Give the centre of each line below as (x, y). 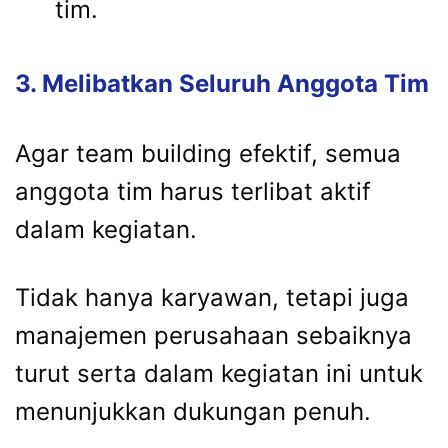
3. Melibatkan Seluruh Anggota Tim (222, 84)
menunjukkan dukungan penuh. (193, 412)
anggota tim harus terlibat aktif (193, 192)
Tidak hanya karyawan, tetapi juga (212, 298)
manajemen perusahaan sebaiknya (213, 336)
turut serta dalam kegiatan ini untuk (219, 374)
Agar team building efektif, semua (208, 154)
